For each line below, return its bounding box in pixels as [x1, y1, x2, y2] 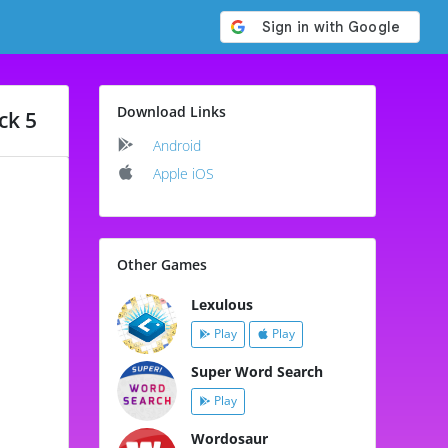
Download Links [117, 101, 226, 121]
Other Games [117, 254, 207, 274]
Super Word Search [191, 361, 323, 381]
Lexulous [191, 294, 253, 314]
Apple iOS [153, 163, 214, 183]
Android [153, 135, 201, 155]
